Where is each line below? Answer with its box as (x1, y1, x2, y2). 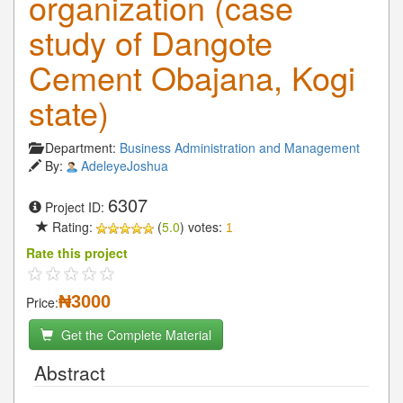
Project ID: (45, 197, 108, 216)
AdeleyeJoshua (81, 156, 168, 175)
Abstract (34, 358, 105, 386)
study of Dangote (29, 18, 273, 65)
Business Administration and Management (120, 138, 360, 157)
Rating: (52, 217, 93, 236)
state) (29, 88, 109, 135)
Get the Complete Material (58, 325, 211, 344)
